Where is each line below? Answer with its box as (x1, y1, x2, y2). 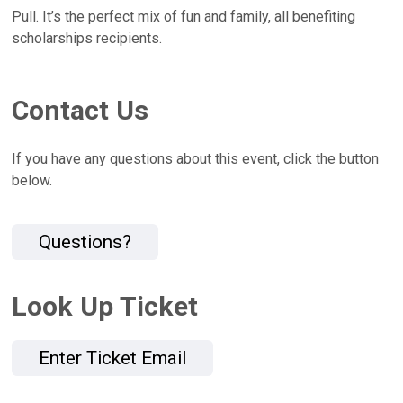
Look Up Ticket (12, 291, 199, 323)
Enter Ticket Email (39, 346, 187, 369)
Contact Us (12, 94, 149, 126)
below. (12, 171, 53, 189)
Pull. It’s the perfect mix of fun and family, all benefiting (12, 7, 356, 25)
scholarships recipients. (12, 29, 163, 47)
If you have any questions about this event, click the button (12, 149, 380, 167)
